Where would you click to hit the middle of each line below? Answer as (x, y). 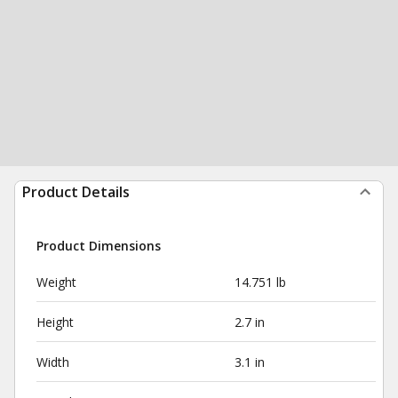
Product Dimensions (99, 246)
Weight (56, 282)
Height (55, 322)
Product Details (76, 192)
